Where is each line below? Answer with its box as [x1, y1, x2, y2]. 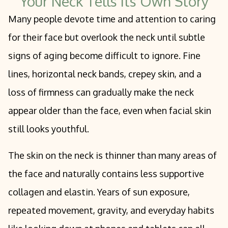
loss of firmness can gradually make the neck [8, 87, 194, 98]
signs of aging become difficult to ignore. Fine [8, 50, 201, 61]
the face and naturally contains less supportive [8, 168, 204, 179]
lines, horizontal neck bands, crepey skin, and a [8, 68, 202, 79]
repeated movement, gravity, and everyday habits [8, 205, 214, 216]
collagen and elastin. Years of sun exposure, [8, 186, 190, 197]
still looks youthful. [8, 123, 89, 134]
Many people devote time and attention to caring [8, 13, 216, 24]
